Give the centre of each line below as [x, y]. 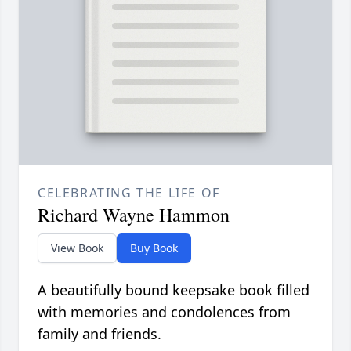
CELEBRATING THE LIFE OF [129, 193]
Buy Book [154, 248]
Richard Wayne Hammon [134, 215]
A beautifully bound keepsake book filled [174, 290]
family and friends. [100, 334]
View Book [77, 248]
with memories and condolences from [164, 312]
